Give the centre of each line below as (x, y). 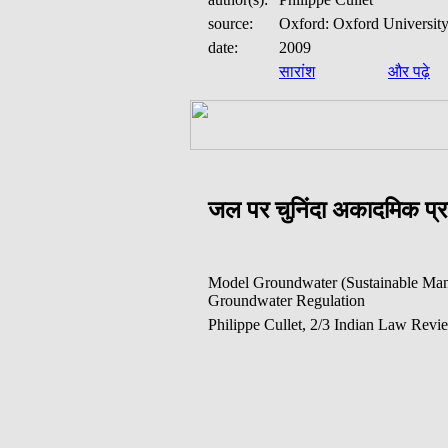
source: (230, 23)
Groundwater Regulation (286, 300)
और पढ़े (409, 71)
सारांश (297, 71)
